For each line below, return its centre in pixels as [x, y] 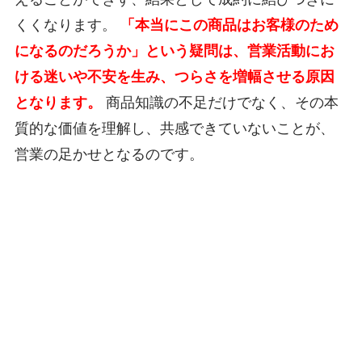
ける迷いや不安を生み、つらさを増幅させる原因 [174, 77]
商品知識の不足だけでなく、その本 [220, 103]
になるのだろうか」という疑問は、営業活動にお [174, 51]
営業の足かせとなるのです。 [109, 155]
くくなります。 [67, 25]
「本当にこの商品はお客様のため [229, 25]
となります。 [58, 103]
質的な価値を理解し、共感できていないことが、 [174, 129]
